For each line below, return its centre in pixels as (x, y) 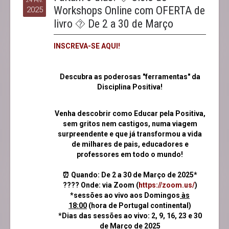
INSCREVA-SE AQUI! (87, 46)
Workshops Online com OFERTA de (129, 11)
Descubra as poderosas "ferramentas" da (130, 77)
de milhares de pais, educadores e (130, 144)
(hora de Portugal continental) (139, 206)
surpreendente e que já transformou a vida (130, 134)
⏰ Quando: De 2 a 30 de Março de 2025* (130, 175)
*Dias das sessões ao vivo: (104, 216)
